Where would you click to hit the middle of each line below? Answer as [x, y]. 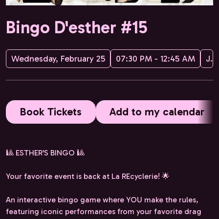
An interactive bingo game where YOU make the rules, [102, 199]
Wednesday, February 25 [58, 58]
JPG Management [213, 58]
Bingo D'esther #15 [77, 27]
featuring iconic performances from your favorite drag [104, 211]
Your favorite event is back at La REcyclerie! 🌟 [88, 176]
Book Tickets [51, 111]
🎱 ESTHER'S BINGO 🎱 [45, 153]
